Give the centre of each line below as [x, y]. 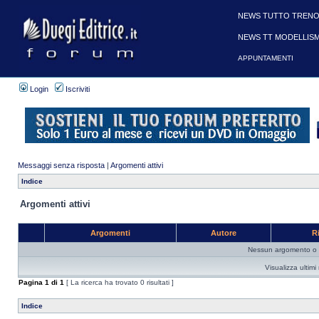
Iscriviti [77, 89]
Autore [224, 233]
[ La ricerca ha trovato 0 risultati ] [119, 282]
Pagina [32, 282]
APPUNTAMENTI [266, 58]
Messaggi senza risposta [61, 165]
